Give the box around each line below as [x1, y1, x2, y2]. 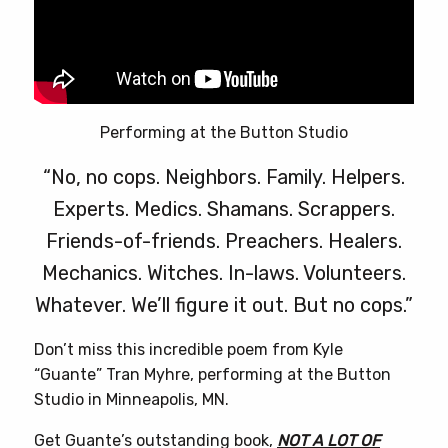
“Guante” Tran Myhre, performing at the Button [34, 365, 391, 385]
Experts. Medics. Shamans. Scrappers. [53, 197, 395, 222]
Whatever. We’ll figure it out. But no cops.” [35, 293, 413, 318]
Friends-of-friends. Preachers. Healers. [46, 229, 402, 254]
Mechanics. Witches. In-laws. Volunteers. [42, 261, 406, 286]
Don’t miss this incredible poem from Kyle [34, 340, 343, 360]
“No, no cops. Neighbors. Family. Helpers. [43, 165, 405, 190]
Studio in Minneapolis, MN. [34, 390, 229, 410]
